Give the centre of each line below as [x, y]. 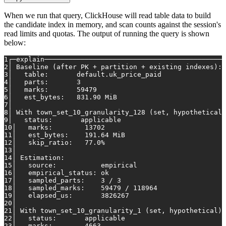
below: [15, 43]
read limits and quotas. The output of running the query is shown [107, 34]
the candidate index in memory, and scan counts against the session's [112, 25]
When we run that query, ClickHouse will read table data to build [107, 16]
